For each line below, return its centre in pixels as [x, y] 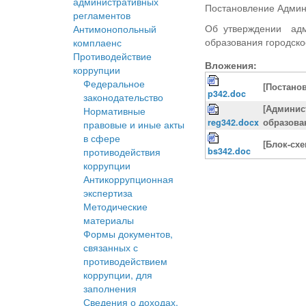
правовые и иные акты [134, 125]
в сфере [102, 138]
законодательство [123, 97]
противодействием [125, 261]
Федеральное [114, 84]
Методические [115, 207]
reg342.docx [234, 123]
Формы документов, [128, 234]
